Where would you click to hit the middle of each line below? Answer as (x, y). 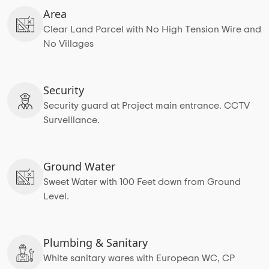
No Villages (68, 44)
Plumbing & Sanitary (95, 242)
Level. (56, 196)
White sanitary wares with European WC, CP (139, 258)
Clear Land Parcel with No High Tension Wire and (152, 29)
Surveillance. (71, 120)
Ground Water (79, 166)
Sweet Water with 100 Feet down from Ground (142, 182)
